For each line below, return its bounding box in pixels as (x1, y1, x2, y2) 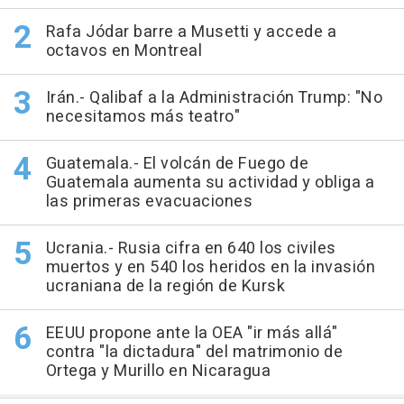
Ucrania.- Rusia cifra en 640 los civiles (45, 235, 336, 261)
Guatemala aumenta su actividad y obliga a (45, 170, 374, 195)
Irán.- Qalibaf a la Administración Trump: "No (45, 85, 382, 110)
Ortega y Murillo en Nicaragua (45, 358, 271, 383)
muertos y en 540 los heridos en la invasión (45, 254, 375, 280)
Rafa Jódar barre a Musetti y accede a (45, 19, 336, 44)
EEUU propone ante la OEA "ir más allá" (45, 320, 338, 345)
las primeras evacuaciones (45, 188, 252, 214)
